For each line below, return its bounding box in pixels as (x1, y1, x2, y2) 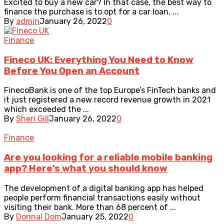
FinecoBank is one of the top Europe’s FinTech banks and (4, 85, 216, 95)
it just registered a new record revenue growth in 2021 (4, 95, 210, 105)
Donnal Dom (16, 211, 61, 221)
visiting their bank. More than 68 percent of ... (4, 202, 176, 212)
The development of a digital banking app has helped (4, 183, 203, 193)
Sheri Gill (16, 114, 49, 124)
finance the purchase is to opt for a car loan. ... (4, 7, 178, 16)
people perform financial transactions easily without (4, 192, 200, 202)
